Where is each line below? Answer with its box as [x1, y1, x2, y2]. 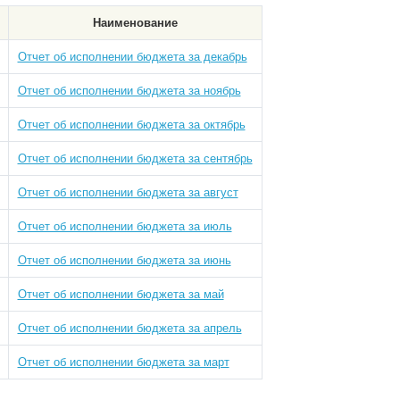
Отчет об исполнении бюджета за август [17, 186, 238, 199]
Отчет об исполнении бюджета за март [17, 355, 229, 369]
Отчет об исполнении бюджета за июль [17, 220, 232, 233]
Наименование [92, 16, 178, 29]
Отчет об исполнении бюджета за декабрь [17, 50, 247, 63]
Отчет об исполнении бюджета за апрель [17, 321, 242, 335]
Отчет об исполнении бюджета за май [17, 287, 224, 301]
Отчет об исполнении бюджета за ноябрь [17, 84, 241, 97]
